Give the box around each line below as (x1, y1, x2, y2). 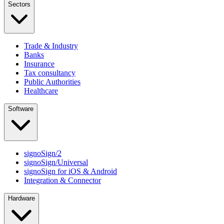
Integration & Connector (24, 175, 101, 184)
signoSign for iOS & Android (24, 166, 117, 175)
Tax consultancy (24, 68, 75, 77)
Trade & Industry (24, 41, 78, 50)
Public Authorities (24, 77, 80, 86)
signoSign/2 (24, 148, 61, 157)
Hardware (8, 194, 35, 202)
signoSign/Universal (24, 157, 88, 166)
